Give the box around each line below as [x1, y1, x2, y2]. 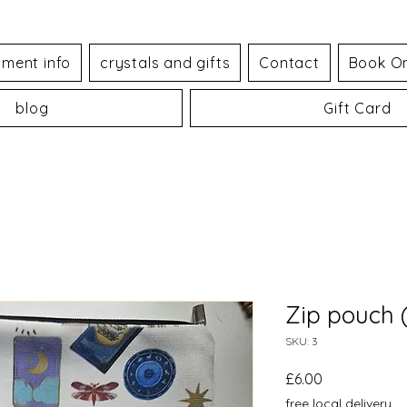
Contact [259, 53, 320, 72]
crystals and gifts [99, 53, 231, 72]
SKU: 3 [285, 333, 318, 348]
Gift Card [323, 98, 392, 117]
